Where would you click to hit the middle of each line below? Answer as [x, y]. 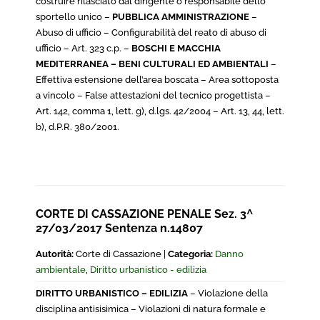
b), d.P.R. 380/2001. [77, 127]
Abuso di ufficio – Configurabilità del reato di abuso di [151, 32]
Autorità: [55, 254]
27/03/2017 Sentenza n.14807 [119, 228]
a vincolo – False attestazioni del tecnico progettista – [153, 95]
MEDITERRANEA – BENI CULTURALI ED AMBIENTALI [152, 64]
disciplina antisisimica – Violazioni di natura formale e [151, 309]
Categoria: [190, 254]
